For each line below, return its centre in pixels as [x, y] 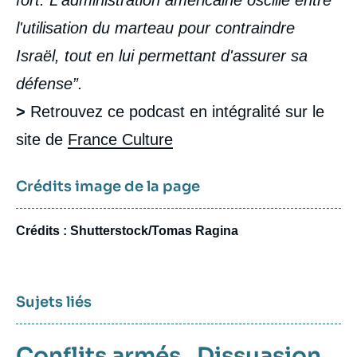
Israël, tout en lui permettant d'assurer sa [162, 55]
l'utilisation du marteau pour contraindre [155, 27]
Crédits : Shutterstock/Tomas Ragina [127, 230]
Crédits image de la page [108, 186]
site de [42, 139]
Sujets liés [54, 302]
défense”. [49, 83]
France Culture [120, 139]
